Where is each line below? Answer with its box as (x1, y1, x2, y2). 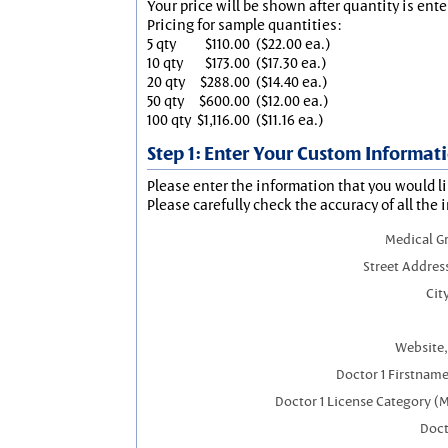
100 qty (147, 110, 191, 129)
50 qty (147, 91, 184, 110)
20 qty (147, 72, 185, 91)
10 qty (147, 53, 183, 72)
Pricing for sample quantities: (147, 15, 341, 34)
